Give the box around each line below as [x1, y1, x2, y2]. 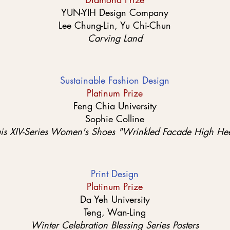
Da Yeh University [80, 193, 150, 205]
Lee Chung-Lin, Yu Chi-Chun [59, 19, 171, 31]
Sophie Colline [85, 112, 144, 125]
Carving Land [87, 32, 142, 44]
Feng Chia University [73, 100, 157, 112]
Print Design [91, 167, 139, 180]
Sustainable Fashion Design [60, 74, 169, 86]
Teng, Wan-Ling [84, 206, 146, 218]
